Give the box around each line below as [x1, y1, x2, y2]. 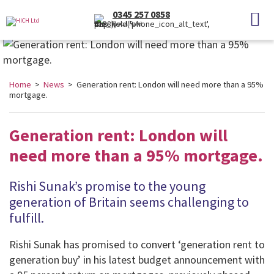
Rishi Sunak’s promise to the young [9, 177, 206, 194]
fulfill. [9, 209, 44, 226]
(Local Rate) [113, 20, 143, 28]
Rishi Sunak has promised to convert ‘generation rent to [9, 237, 265, 251]
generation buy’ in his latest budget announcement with [9, 253, 265, 267]
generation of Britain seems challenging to [9, 193, 249, 210]
